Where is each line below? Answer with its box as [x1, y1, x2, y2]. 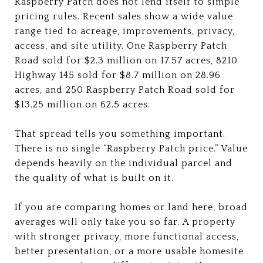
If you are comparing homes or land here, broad [15, 201, 248, 213]
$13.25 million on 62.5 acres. [15, 99, 150, 110]
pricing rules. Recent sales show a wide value [15, 11, 233, 22]
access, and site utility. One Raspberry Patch [15, 40, 227, 51]
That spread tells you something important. [15, 128, 225, 139]
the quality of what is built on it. [15, 172, 174, 183]
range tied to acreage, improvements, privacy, [15, 25, 235, 36]
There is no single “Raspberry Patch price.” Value [15, 143, 248, 154]
